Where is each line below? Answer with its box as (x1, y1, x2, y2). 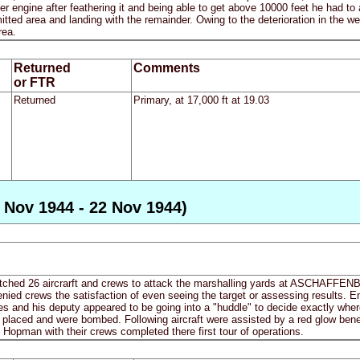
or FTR (13, 76, 55, 90)
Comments (133, 61, 200, 76)
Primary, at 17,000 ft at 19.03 (133, 94, 269, 107)
